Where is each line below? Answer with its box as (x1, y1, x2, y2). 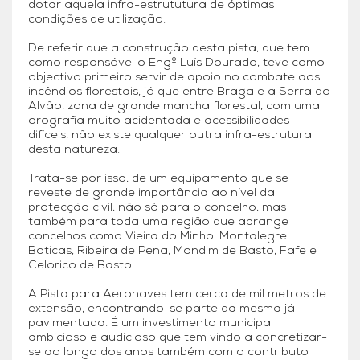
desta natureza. (28, 144, 120, 157)
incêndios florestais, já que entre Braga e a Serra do (28, 86, 330, 99)
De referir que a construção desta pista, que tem (28, 43, 309, 55)
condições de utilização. (28, 14, 166, 27)
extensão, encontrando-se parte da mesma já (28, 303, 295, 316)
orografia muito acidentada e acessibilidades (28, 115, 289, 128)
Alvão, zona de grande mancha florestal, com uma (28, 100, 320, 113)
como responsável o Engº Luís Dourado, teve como (28, 57, 325, 70)
